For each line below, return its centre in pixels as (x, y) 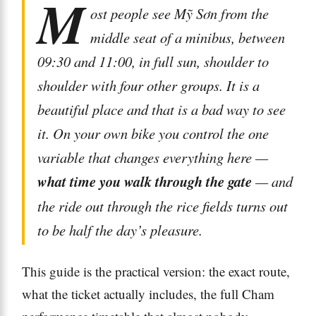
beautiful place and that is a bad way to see (162, 110)
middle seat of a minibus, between (188, 38)
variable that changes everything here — (153, 158)
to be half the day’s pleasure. (120, 230)
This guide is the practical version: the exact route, (156, 272)
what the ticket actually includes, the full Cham (148, 294)
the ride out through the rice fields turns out (163, 206)
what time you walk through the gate (145, 182)
